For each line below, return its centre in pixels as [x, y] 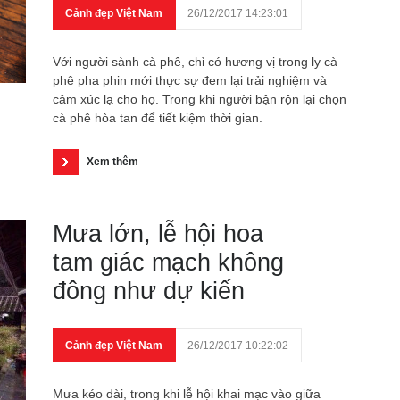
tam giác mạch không [168, 262]
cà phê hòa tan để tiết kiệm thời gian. [158, 118]
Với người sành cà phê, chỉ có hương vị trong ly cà [195, 62]
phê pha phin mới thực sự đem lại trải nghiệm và [190, 80]
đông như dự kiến [149, 291]
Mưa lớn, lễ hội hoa [158, 234]
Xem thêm [112, 162]
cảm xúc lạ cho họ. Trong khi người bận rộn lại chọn [200, 99]
